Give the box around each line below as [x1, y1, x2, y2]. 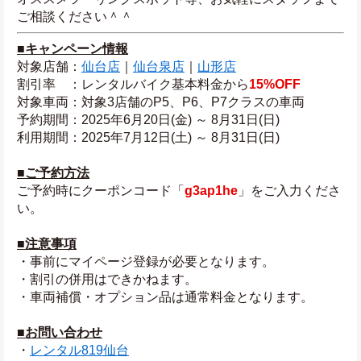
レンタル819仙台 [30, 343, 129, 357]
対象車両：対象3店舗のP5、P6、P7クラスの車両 [17, 95, 305, 109]
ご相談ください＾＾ [17, 10, 133, 23]
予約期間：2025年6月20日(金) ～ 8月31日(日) [17, 113, 280, 127]
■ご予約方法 [17, 166, 89, 180]
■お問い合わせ [17, 326, 102, 339]
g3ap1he [185, 184, 238, 197]
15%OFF [249, 77, 301, 91]
